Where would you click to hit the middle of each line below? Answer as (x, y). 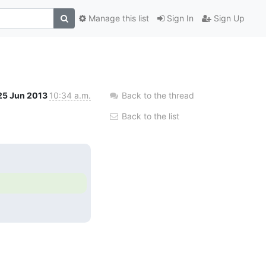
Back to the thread (158, 95)
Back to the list (149, 116)
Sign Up (228, 18)
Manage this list (118, 18)
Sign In (179, 18)
